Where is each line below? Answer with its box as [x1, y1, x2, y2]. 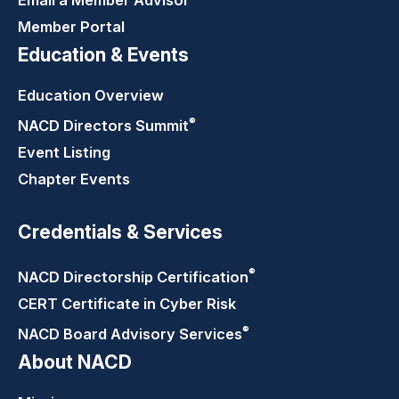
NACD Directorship [18, 267, 157, 286]
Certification [157, 267, 248, 286]
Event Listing [18, 143, 110, 162]
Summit [135, 117, 189, 135]
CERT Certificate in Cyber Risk [18, 294, 236, 313]
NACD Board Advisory [18, 325, 179, 343]
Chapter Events [18, 170, 130, 189]
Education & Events [18, 43, 189, 66]
